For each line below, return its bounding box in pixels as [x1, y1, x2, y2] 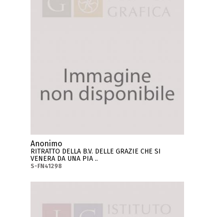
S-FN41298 [31, 163, 62, 170]
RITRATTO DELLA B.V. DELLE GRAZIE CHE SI [31, 147, 161, 156]
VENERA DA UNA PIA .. [31, 155, 98, 163]
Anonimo [31, 139, 62, 149]
